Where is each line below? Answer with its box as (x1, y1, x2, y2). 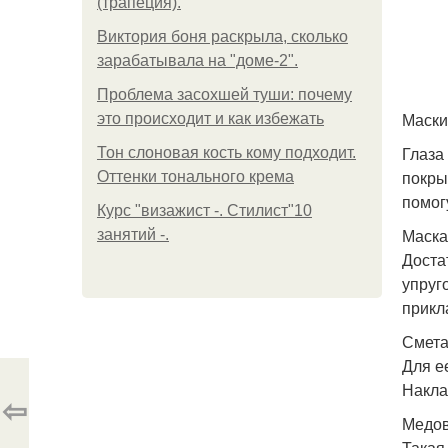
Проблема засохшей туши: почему (97, 86, 352, 103)
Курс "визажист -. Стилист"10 (97, 202, 312, 219)
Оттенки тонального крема (97, 168, 294, 185)
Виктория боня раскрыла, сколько (97, 28, 348, 45)
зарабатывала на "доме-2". (97, 52, 298, 69)
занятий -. (97, 226, 169, 243)
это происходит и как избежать (97, 110, 324, 127)
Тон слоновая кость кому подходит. (97, 144, 356, 161)
